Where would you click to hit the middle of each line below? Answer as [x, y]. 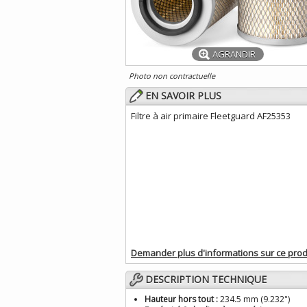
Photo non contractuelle [172, 76]
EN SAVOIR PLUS [183, 96]
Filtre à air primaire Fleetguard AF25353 [211, 116]
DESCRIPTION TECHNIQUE [206, 279]
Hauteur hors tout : [181, 299]
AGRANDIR [234, 54]
